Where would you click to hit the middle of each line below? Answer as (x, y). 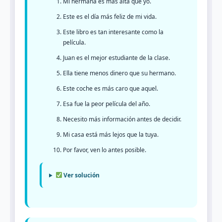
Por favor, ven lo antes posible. (105, 150)
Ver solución (81, 175)
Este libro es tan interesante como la (113, 32)
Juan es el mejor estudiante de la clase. (116, 58)
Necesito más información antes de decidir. (122, 119)
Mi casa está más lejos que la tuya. (111, 135)
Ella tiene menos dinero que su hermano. (119, 73)
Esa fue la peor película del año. (107, 104)
